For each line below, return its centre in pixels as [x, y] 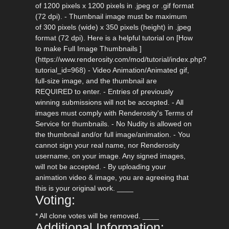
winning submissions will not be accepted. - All [109, 102]
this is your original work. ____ [84, 188]
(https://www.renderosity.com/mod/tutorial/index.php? [121, 60]
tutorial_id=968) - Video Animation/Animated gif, [112, 70]
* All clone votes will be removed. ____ [97, 216]
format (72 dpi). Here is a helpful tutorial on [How [114, 38]
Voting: [55, 200]
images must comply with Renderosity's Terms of [114, 113]
